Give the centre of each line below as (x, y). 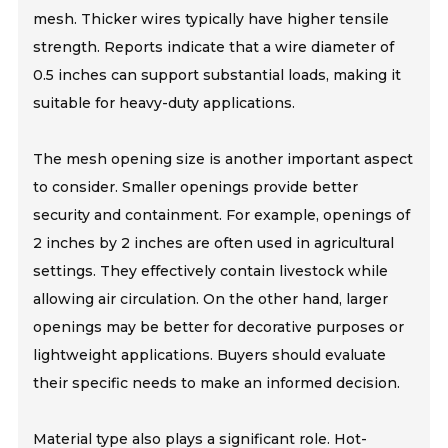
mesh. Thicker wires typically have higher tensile (211, 18)
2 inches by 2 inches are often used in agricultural (214, 242)
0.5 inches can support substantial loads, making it (217, 74)
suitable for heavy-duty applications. (164, 102)
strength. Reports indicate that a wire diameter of (214, 46)
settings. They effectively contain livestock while (211, 270)
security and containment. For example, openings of (222, 214)
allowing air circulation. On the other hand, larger (211, 298)
